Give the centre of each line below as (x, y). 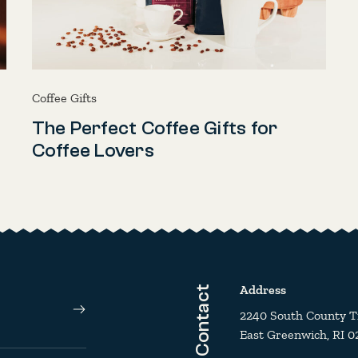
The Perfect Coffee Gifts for (155, 128)
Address (263, 289)
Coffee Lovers (93, 150)
